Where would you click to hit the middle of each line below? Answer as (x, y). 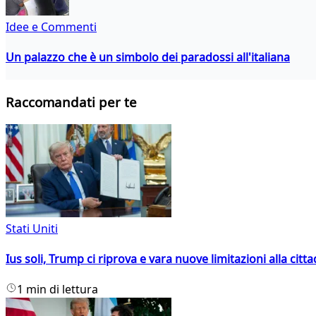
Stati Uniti (32, 228)
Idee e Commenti (51, 26)
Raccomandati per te (71, 102)
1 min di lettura (57, 290)
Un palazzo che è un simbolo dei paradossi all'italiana (148, 57)
